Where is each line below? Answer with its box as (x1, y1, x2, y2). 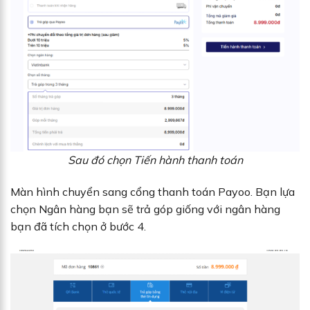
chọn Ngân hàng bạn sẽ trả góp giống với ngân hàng (10, 201, 280, 216)
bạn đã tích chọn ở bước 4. (10, 219, 149, 233)
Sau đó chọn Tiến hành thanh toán (67, 152, 243, 167)
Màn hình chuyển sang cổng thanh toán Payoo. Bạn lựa (10, 184, 295, 199)
